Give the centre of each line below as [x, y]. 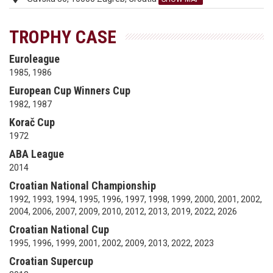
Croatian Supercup [51, 261]
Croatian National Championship [83, 186]
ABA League [37, 154]
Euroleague [34, 59]
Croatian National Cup [59, 229]
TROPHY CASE [63, 37]
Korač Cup [32, 122]
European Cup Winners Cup [70, 90]
